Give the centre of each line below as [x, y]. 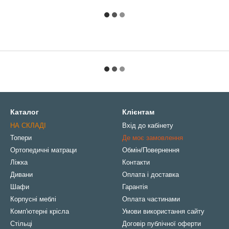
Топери [21, 138]
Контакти [136, 162]
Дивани [21, 175]
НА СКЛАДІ [28, 125]
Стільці [21, 224]
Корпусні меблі [33, 199]
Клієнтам [138, 112]
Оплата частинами [151, 199]
